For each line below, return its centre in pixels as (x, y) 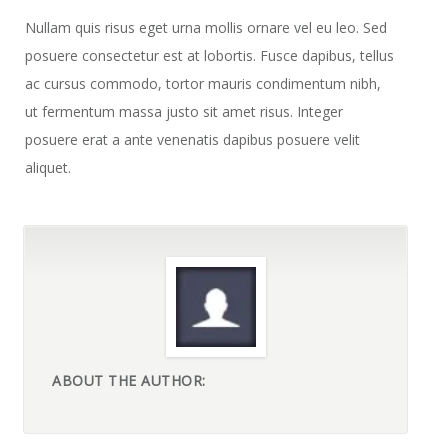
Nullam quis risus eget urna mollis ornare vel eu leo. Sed (206, 27)
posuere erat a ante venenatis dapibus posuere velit (193, 139)
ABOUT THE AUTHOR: (129, 380)
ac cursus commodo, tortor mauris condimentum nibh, (203, 83)
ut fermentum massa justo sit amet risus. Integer (184, 111)
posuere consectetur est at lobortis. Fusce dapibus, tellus (210, 55)
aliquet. (48, 167)
